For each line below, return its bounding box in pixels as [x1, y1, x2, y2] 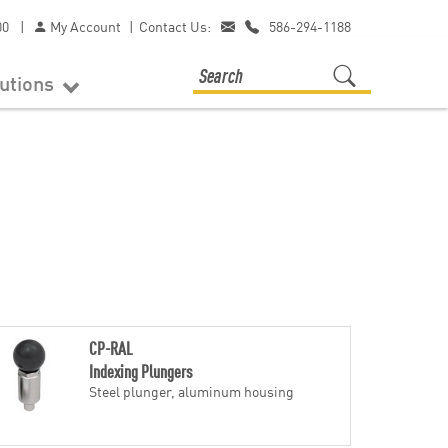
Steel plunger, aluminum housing [88, 381, 294, 401]
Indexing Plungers [88, 358, 192, 383]
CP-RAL [88, 335, 133, 360]
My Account [47, 16, 121, 36]
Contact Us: [139, 16, 211, 36]
